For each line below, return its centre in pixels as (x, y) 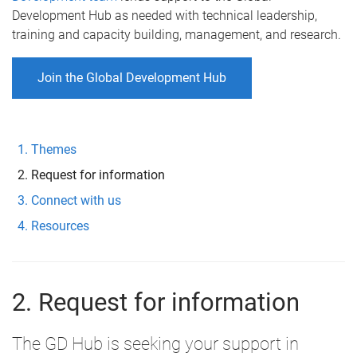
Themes (54, 149)
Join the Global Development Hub (132, 77)
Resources (60, 226)
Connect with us (76, 200)
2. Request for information (156, 302)
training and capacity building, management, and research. (178, 34)
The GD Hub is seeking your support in (155, 343)
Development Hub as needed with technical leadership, (165, 15)
